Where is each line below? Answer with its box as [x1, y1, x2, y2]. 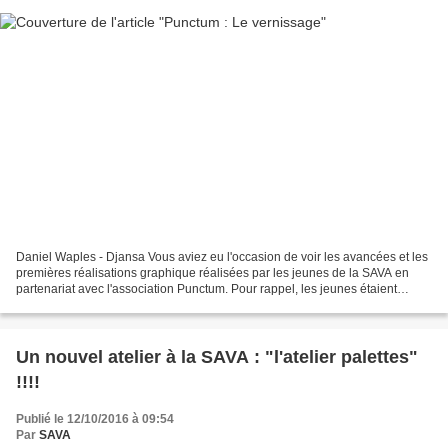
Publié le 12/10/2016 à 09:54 [16, 411, 174, 426]
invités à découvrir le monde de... [16, 297, 195, 312]
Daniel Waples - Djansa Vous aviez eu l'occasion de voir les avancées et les [16, 249, 428, 264]
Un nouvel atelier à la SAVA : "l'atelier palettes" [16, 346, 418, 367]
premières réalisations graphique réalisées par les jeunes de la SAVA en [16, 265, 409, 280]
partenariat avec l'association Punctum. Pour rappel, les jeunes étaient [16, 281, 397, 296]
